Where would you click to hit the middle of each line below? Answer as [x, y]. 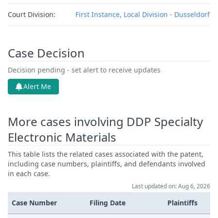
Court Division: [32, 14]
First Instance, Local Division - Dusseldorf [142, 14]
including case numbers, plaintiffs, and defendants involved [107, 164]
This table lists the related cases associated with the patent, [106, 154]
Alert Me [37, 86]
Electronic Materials [62, 137]
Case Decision [46, 53]
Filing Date [108, 203]
